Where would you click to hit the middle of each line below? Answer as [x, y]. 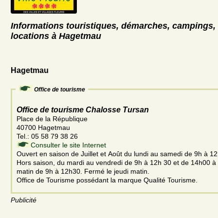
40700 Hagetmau [43, 127]
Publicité [24, 200]
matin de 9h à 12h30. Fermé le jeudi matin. [83, 171]
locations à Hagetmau [56, 36]
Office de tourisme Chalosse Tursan [83, 109]
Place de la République [53, 118]
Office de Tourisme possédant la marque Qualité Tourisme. [107, 180]
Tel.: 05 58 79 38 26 [48, 136]
